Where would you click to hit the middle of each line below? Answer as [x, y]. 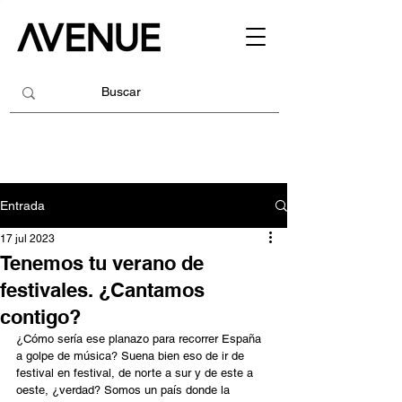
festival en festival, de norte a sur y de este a [136, 373]
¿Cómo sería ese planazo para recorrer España [140, 339]
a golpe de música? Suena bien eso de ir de [132, 356]
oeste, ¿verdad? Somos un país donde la [125, 390]
